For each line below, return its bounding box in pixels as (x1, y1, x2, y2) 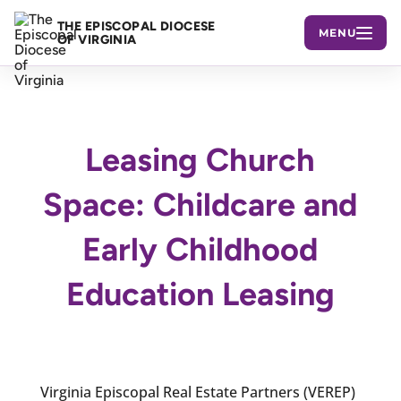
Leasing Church (85, 141, 316, 179)
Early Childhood (82, 230, 319, 269)
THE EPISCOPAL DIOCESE (57, 18, 216, 34)
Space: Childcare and (43, 185, 358, 224)
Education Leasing (65, 275, 335, 313)
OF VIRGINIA (57, 31, 137, 47)
